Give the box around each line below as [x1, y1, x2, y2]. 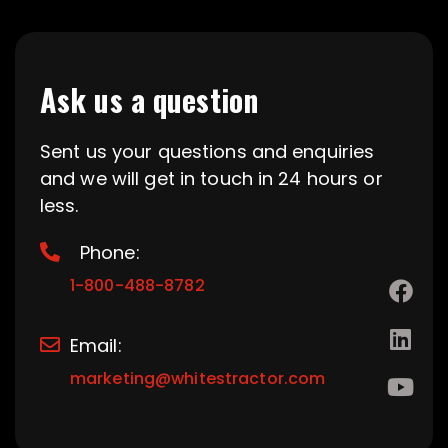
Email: [70, 332, 122, 358]
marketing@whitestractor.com [70, 366, 326, 390]
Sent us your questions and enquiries [40, 138, 375, 164]
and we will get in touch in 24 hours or [40, 165, 383, 191]
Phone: [80, 239, 140, 265]
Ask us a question [40, 76, 259, 122]
